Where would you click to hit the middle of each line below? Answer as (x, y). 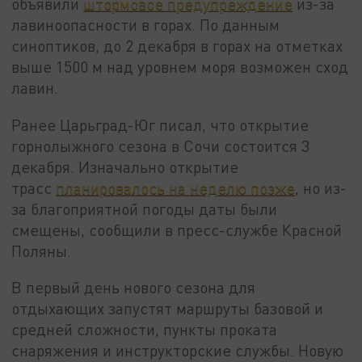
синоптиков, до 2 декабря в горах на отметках (177, 45)
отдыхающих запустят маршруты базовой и (168, 309)
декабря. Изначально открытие (125, 166)
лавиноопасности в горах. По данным (146, 24)
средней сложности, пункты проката (145, 330)
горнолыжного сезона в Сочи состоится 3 (161, 145)
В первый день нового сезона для (134, 288)
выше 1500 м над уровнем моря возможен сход (180, 66)
